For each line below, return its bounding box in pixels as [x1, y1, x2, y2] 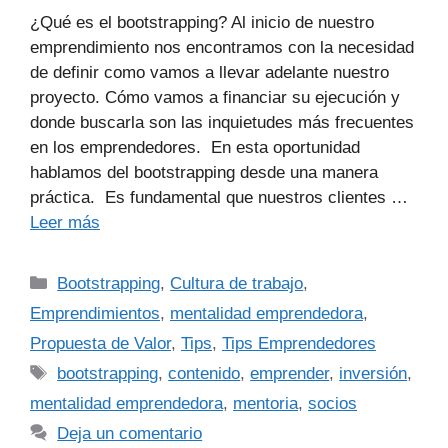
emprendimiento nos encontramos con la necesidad [30, 37, 414, 57]
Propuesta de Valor [30, 333, 171, 353]
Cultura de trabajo [170, 273, 304, 293]
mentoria [233, 393, 298, 413]
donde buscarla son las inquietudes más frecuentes [30, 112, 414, 132]
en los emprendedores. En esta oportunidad [30, 137, 360, 157]
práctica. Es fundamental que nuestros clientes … [30, 187, 408, 207]
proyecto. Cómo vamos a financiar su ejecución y [30, 87, 400, 107]
